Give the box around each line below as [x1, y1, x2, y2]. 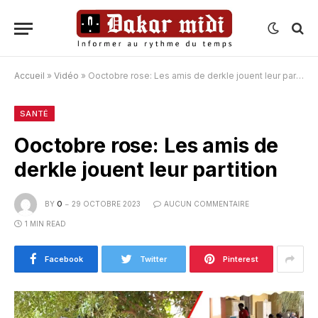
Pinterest [222, 254, 258, 264]
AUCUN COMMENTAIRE [164, 199, 249, 208]
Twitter [139, 254, 167, 264]
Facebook [44, 254, 83, 264]
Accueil [14, 70, 45, 81]
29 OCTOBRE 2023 [72, 199, 141, 208]
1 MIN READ [25, 219, 66, 228]
